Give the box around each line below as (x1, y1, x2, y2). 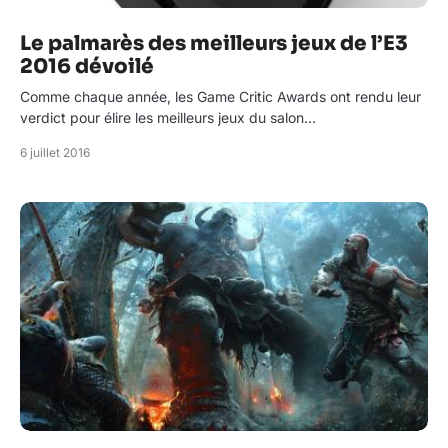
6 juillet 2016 (20, 145, 90, 160)
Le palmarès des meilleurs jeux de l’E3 (20, 31, 408, 56)
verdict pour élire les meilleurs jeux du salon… (20, 109, 316, 126)
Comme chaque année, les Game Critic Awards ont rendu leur (20, 88, 421, 105)
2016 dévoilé (20, 54, 154, 79)
